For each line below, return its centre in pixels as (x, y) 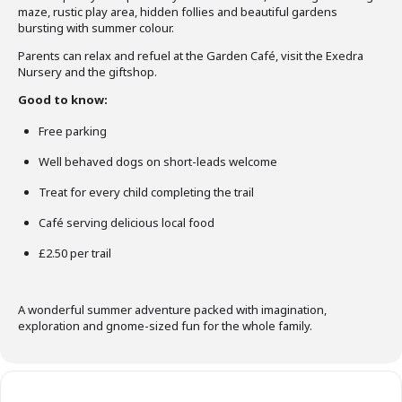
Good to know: (63, 100)
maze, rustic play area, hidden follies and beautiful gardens (178, 12)
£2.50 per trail (75, 253)
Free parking (73, 131)
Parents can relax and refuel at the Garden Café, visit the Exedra (191, 56)
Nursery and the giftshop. (87, 72)
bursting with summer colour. (96, 28)
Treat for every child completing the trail (146, 192)
